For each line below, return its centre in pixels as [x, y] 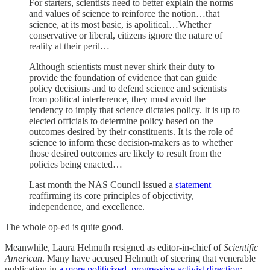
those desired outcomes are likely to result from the [125, 153]
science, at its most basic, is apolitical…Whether [120, 24]
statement [193, 184]
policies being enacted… [76, 164]
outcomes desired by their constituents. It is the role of [131, 131]
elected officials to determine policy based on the [121, 121]
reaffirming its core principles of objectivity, [111, 195]
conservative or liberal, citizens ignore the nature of [126, 35]
